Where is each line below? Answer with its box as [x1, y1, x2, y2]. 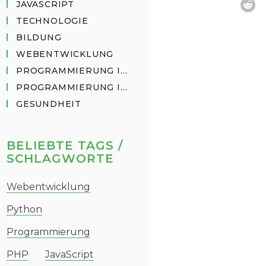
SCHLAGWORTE [7, 151, 114, 166]
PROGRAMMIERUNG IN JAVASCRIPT [16, 82, 121, 93]
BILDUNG [16, 32, 62, 43]
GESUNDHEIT [16, 99, 81, 109]
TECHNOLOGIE [16, 15, 88, 26]
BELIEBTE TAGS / [7, 138, 123, 153]
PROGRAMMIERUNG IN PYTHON [16, 65, 121, 76]
